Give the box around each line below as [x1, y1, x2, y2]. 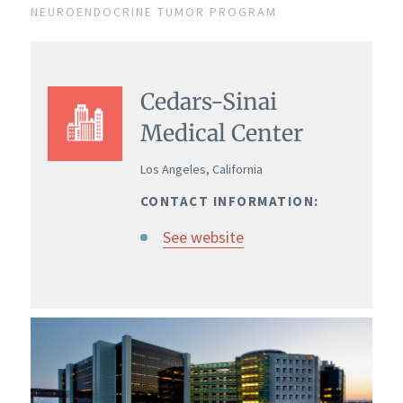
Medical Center [139, 119, 303, 148]
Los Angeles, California [139, 160, 263, 177]
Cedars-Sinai [139, 87, 277, 117]
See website [162, 226, 244, 247]
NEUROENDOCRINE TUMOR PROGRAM [30, 4, 277, 21]
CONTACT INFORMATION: [139, 192, 319, 210]
